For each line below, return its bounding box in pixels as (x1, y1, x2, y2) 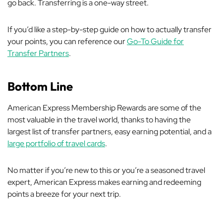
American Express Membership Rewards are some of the (7, 103, 201, 113)
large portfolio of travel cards (7, 138, 105, 149)
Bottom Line (7, 79, 73, 94)
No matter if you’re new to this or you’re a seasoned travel (7, 165, 205, 176)
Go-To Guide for (127, 36, 184, 47)
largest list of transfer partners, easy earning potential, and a (7, 126, 212, 137)
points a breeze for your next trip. (7, 189, 121, 200)
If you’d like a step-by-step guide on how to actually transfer (7, 24, 212, 35)
